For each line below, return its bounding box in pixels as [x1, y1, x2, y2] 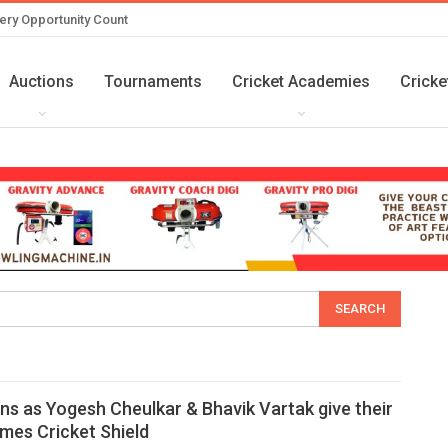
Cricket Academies [232, 71, 370, 91]
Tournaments [104, 71, 202, 91]
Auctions [9, 71, 74, 91]
